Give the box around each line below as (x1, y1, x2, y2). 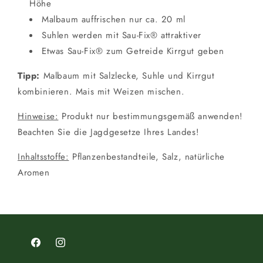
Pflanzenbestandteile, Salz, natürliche (69, 150, 225, 163)
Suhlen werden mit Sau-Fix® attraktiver (42, 29, 201, 42)
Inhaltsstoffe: (18, 150, 69, 163)
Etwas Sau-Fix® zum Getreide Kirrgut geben (42, 45, 224, 58)
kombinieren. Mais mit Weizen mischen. (18, 85, 185, 98)
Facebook (29, 242, 66, 255)
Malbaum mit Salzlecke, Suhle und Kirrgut (40, 69, 215, 82)
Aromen (18, 166, 50, 179)
